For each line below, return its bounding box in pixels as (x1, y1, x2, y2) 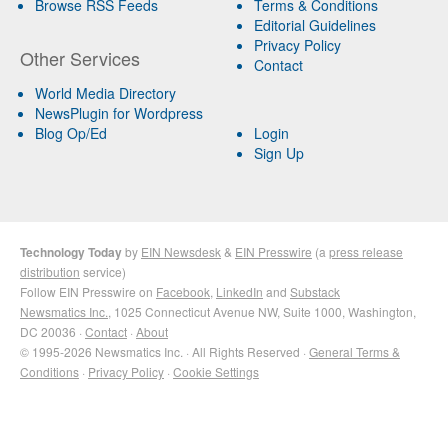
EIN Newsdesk (141, 242, 221, 260)
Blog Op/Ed (35, 122, 107, 143)
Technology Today (20, 242, 122, 261)
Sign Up (253, 142, 304, 163)
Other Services (20, 44, 140, 71)
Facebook (156, 282, 210, 300)
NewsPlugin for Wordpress (35, 102, 203, 123)
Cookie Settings (173, 362, 259, 380)
